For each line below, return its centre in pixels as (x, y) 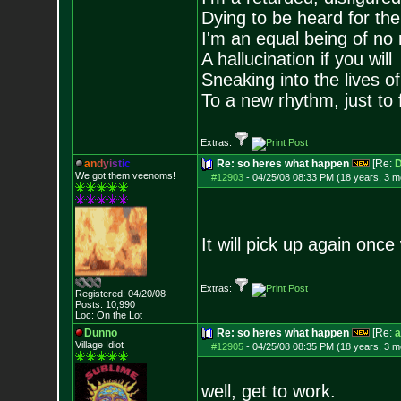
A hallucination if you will (296, 59)
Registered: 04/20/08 (120, 294)
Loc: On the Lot (108, 315)
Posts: (89, 304)
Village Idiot (99, 345)
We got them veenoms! (125, 175)
